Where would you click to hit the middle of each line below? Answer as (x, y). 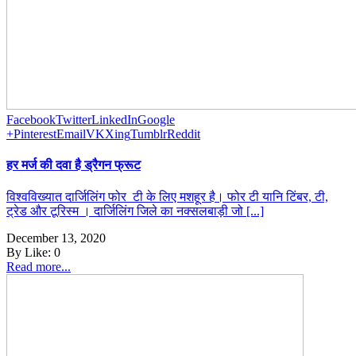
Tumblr (149, 134)
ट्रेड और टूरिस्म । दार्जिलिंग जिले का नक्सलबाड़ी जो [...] (135, 211)
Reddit (184, 134)
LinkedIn (114, 120)
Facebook (31, 120)
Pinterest (35, 134)
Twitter (74, 120)
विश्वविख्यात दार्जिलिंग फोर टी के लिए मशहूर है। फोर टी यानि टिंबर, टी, (167, 196)
